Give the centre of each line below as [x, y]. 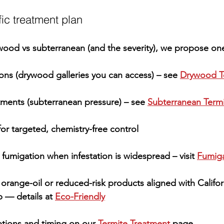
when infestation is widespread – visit [121, 156]
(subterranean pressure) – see [86, 102]
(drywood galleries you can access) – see [96, 75]
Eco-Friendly [80, 196]
